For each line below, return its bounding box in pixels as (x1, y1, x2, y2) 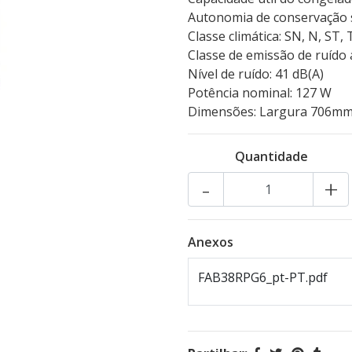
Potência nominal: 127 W (188, 84, 332, 101)
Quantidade (235, 148, 309, 165)
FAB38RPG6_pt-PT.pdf (198, 269, 328, 286)
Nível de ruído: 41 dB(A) (188, 65, 324, 82)
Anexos (188, 233, 233, 251)
